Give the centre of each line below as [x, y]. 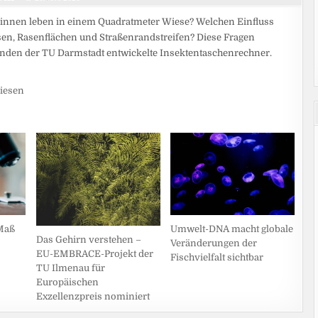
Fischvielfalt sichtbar [217, 258]
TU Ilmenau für [70, 268]
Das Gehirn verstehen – [88, 239]
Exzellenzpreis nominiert [93, 296]
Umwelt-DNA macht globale [232, 229]
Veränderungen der [214, 243]
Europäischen [67, 282]
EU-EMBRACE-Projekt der [94, 253]
